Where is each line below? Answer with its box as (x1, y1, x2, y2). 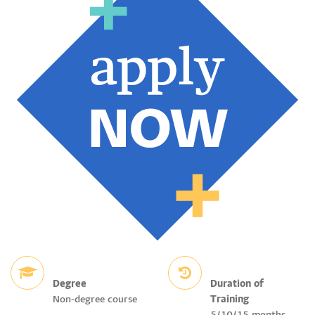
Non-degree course (53, 295, 137, 305)
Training (210, 295, 249, 305)
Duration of (210, 280, 264, 290)
